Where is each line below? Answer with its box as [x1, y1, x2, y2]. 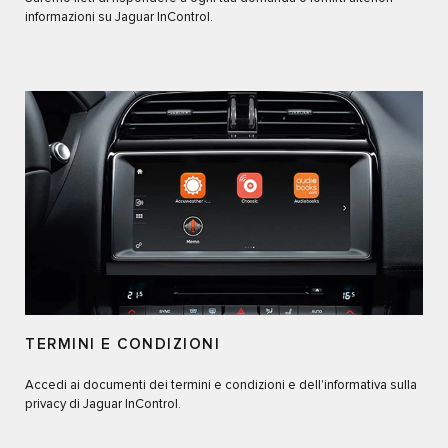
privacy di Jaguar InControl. [25, 397, 181, 411]
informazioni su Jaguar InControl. [25, 10, 213, 24]
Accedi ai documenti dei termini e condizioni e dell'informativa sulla [25, 378, 417, 392]
